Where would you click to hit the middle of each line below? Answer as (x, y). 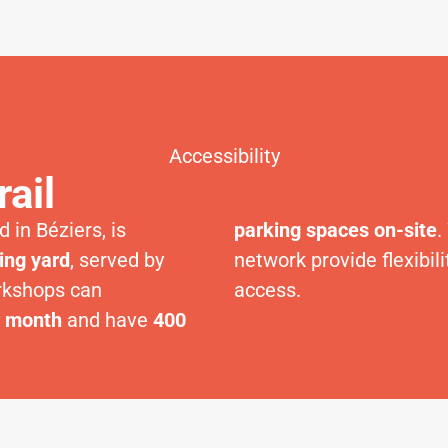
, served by (117, 260)
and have (107, 320)
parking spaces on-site (335, 230)
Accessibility (224, 156)
